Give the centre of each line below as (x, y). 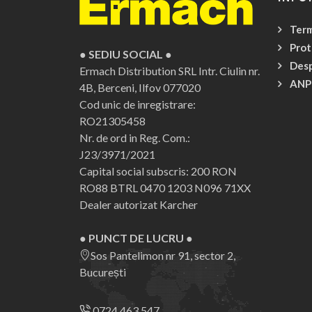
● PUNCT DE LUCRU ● (136, 238)
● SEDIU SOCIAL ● (126, 54)
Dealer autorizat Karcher (139, 205)
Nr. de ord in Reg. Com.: (135, 138)
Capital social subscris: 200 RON (158, 171)
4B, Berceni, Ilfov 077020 (140, 88)
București (103, 272)
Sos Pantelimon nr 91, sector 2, (163, 256)
